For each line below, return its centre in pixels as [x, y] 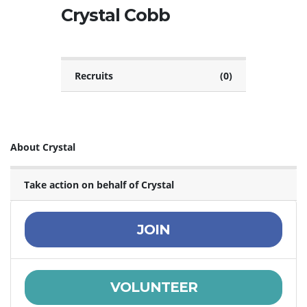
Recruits [94, 76]
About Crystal [43, 147]
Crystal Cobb [115, 15]
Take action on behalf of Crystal [99, 185]
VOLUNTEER [153, 287]
